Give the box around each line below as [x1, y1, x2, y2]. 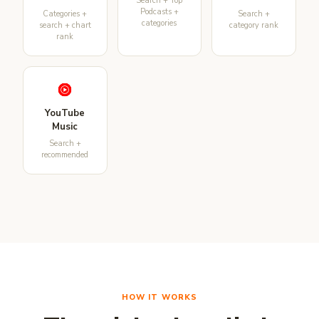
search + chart [38, 19, 91, 31]
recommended [41, 149, 89, 160]
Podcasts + [140, 6, 179, 17]
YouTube [45, 106, 85, 120]
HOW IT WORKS [121, 291, 198, 303]
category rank [229, 19, 279, 31]
